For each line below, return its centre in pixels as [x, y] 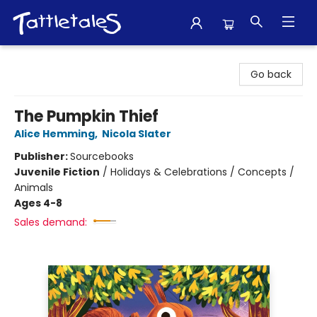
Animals [34, 188]
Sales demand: [51, 222]
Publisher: [42, 156]
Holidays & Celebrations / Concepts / [202, 172]
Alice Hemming [54, 134]
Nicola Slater [137, 134]
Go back [271, 74]
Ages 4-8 [38, 203]
